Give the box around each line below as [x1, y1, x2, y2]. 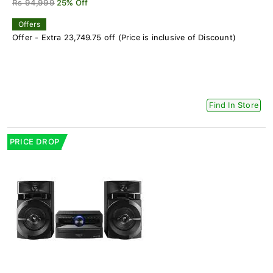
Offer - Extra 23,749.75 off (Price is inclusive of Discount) [12, 33, 236, 43]
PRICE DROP [10, 137, 59, 147]
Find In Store [209, 101, 258, 110]
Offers [18, 20, 41, 29]
